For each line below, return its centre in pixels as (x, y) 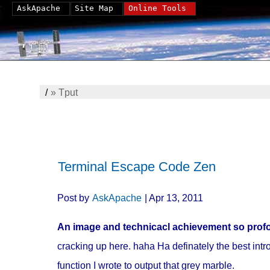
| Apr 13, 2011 (175, 198)
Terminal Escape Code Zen (137, 167)
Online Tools (157, 8)
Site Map (94, 8)
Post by (74, 198)
